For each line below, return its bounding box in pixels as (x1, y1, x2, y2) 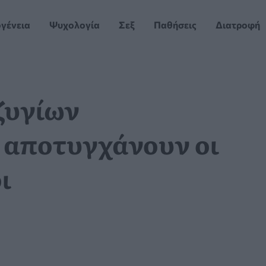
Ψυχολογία (49, 19, 100, 31)
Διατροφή (216, 19, 261, 31)
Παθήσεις (154, 19, 197, 31)
